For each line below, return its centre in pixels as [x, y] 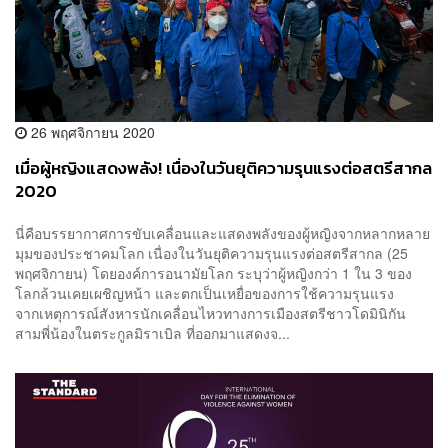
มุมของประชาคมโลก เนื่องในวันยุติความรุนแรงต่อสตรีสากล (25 [211, 252]
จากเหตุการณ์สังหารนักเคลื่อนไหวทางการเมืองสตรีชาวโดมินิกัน [210, 312]
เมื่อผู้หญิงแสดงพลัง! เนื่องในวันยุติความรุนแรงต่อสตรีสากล [223, 169]
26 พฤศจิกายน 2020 [91, 132]
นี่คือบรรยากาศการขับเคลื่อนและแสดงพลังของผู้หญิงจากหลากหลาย [222, 232]
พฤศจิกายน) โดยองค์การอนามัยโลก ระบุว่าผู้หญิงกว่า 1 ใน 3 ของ [213, 272]
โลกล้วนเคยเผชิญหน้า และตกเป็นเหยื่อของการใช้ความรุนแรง [210, 292]
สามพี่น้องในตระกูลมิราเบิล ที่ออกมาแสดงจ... [152, 332]
